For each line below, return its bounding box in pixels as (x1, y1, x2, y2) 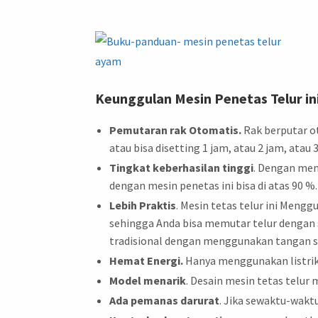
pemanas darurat (128, 292, 220, 307)
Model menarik (109, 273, 187, 287)
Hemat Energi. (109, 253, 184, 268)
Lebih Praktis (109, 197, 177, 212)
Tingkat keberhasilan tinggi (109, 160, 254, 175)
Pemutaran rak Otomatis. (109, 122, 242, 137)
